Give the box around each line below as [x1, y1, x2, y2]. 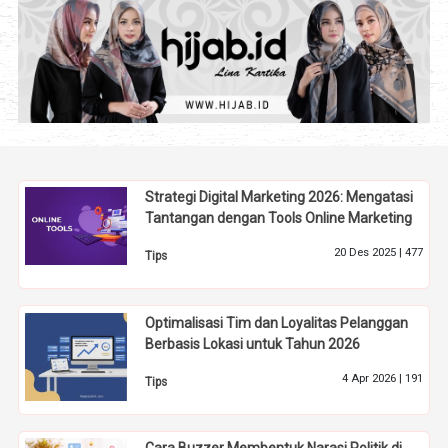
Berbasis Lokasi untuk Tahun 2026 [145, 335, 361, 352]
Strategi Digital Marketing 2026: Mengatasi [145, 188, 414, 205]
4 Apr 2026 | [341, 371, 405, 385]
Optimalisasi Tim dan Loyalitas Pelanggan [145, 314, 409, 331]
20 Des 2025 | [333, 245, 405, 259]
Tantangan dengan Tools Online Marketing [145, 209, 413, 226]
